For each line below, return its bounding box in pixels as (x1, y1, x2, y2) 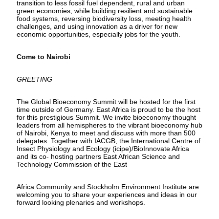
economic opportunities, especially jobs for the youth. (16, 30, 180, 38)
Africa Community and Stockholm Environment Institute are (16, 182, 199, 191)
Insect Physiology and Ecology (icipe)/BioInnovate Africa (16, 144, 189, 153)
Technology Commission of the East (16, 160, 127, 168)
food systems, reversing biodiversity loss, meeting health (16, 14, 191, 22)
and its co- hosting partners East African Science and (16, 152, 180, 160)
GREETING (16, 75, 52, 83)
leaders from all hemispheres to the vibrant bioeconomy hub (16, 121, 202, 129)
